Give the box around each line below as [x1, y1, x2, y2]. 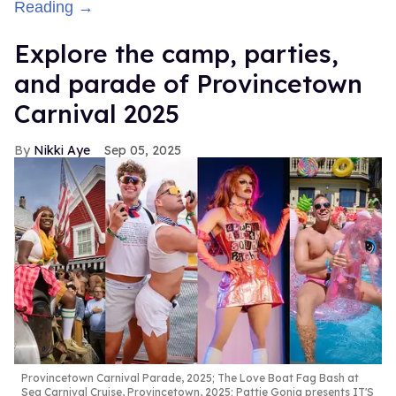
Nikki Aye [34, 142, 90, 159]
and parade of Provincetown [14, 68, 362, 100]
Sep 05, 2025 [104, 142, 181, 159]
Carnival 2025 [14, 98, 179, 130]
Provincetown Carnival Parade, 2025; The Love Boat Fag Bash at [21, 371, 359, 385]
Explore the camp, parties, [14, 38, 339, 70]
